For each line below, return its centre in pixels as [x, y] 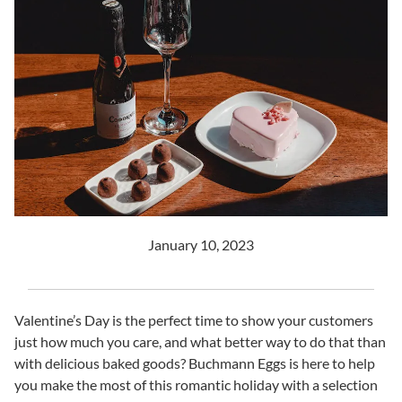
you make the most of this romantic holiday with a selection [196, 384]
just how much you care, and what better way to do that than [200, 341]
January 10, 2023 [201, 244]
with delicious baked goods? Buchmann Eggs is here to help [195, 363]
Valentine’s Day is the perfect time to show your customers [194, 319]
